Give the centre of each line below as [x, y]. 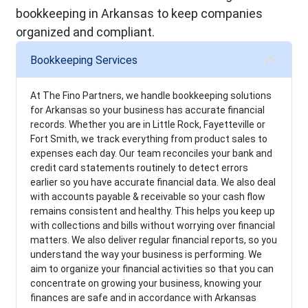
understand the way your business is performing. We [146, 255]
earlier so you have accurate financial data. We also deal [153, 183]
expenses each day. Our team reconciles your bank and [152, 154]
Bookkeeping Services [84, 60]
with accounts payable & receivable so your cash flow [148, 197]
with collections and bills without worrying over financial [153, 226]
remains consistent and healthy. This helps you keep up [153, 211]
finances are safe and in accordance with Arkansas [144, 298]
